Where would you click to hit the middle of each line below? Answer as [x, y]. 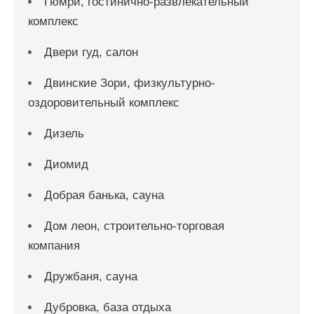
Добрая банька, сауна [104, 195]
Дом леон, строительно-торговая [134, 226]
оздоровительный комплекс [104, 103]
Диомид [66, 164]
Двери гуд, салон [91, 52]
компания [54, 246]
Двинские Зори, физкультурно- [130, 83]
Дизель [64, 134]
